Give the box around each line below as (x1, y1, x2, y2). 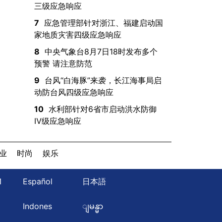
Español (23, 176, 53, 186)
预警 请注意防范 (34, 58, 92, 68)
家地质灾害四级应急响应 (34, 29, 121, 40)
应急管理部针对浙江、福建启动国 (44, 17, 163, 28)
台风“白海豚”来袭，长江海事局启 (44, 75, 162, 85)
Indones (23, 201, 52, 211)
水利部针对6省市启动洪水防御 (48, 104, 157, 114)
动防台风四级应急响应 (34, 87, 113, 97)
